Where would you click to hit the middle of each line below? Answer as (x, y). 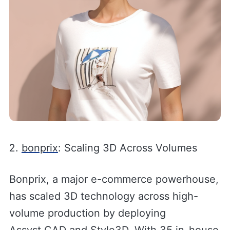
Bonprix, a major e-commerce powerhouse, (114, 179)
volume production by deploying (87, 213)
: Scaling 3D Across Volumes (127, 148)
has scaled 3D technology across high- (103, 196)
